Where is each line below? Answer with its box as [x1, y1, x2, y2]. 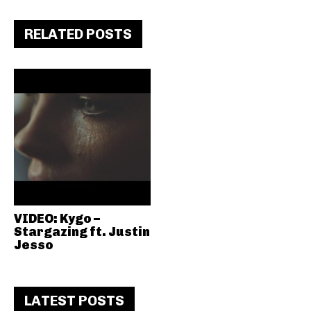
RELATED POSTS [24, 26, 132, 42]
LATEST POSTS [24, 292, 124, 309]
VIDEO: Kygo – [14, 210, 100, 226]
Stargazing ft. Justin [14, 224, 150, 239]
